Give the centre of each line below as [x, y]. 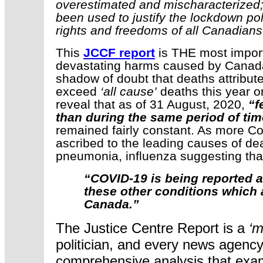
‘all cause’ [129, 91]
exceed [78, 91]
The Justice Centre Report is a [152, 228]
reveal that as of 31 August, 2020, [152, 104]
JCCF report [119, 52]
